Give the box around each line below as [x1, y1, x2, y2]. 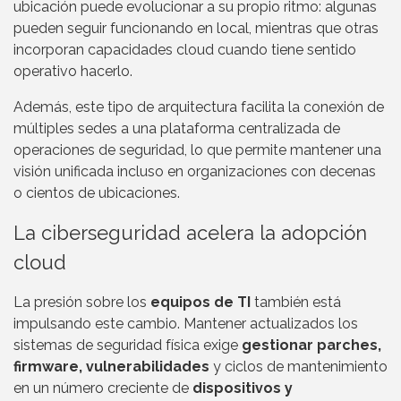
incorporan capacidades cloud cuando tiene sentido [13, 41, 356, 59]
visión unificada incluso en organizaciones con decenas [13, 163, 376, 181]
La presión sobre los [13, 294, 150, 311]
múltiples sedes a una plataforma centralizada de [13, 120, 340, 138]
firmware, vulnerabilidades [13, 358, 209, 376]
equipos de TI [150, 294, 251, 311]
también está [251, 294, 341, 311]
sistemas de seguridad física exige [13, 337, 242, 354]
